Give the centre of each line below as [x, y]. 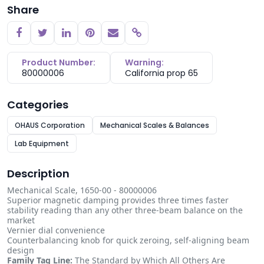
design [21, 250]
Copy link [159, 37]
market [21, 220]
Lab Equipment [42, 143]
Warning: [144, 62]
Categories [38, 105]
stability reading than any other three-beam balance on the [125, 210]
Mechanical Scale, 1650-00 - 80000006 [82, 190]
